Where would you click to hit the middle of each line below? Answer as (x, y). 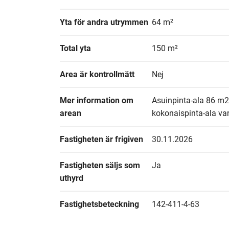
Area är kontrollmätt (97, 74)
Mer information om (97, 100)
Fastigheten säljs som (100, 165)
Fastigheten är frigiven (101, 139)
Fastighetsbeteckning (99, 204)
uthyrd (72, 178)
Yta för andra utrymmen (104, 22)
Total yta (75, 48)
